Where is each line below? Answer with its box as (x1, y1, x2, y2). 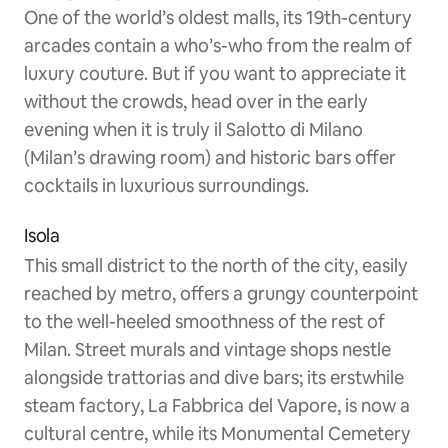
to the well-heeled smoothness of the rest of (24, 310, 385, 334)
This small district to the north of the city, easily (24, 254, 408, 278)
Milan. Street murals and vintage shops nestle (24, 338, 391, 362)
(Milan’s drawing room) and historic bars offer (24, 146, 396, 170)
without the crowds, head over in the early (24, 90, 368, 114)
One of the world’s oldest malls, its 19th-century (24, 6, 412, 30)
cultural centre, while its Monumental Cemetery (24, 422, 411, 446)
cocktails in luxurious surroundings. (24, 174, 309, 198)
